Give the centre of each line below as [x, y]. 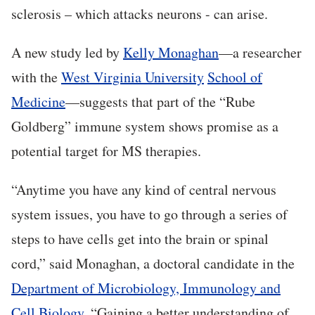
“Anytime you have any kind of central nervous [144, 190]
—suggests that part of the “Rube [160, 102]
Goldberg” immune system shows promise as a [145, 127]
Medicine [38, 102]
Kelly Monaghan [171, 53]
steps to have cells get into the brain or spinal [140, 239]
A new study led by [67, 53]
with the [36, 77]
